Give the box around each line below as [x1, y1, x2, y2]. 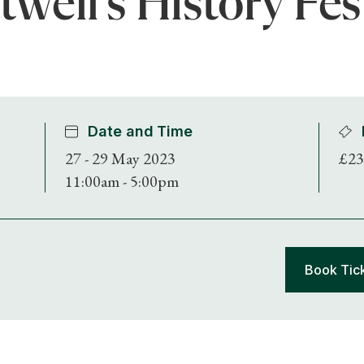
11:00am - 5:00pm [65, 170, 180, 192]
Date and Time [88, 122, 193, 140]
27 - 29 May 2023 [65, 147, 176, 169]
